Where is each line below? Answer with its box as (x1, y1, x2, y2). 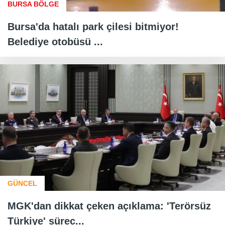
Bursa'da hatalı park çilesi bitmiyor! (8, 21, 179, 33)
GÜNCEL (8, 179, 37, 188)
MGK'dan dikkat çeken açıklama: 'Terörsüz (8, 200, 211, 212)
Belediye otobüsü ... (8, 36, 103, 48)
